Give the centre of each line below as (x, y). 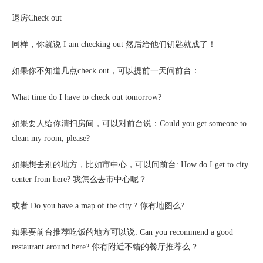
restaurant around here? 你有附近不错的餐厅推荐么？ (105, 247)
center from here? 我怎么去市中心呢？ (79, 179)
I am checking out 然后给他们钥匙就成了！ (139, 44)
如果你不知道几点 (45, 71)
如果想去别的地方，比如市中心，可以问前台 (94, 165)
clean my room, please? (51, 138)
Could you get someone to (203, 124)
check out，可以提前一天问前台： (139, 71)
